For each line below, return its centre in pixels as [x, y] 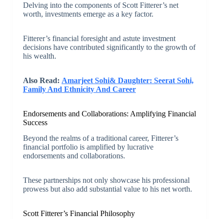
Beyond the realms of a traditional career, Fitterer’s [100, 138]
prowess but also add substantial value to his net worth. [107, 189]
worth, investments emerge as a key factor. [88, 14]
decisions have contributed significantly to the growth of [109, 47]
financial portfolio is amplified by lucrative [88, 147]
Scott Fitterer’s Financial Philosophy [79, 214]
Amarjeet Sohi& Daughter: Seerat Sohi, [127, 80]
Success [35, 122]
